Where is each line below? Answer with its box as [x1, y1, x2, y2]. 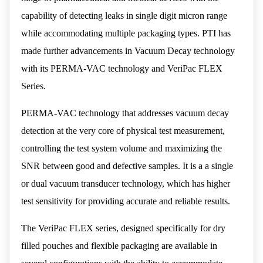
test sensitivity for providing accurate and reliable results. [21, 195, 230, 206]
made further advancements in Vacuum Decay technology [21, 45, 235, 56]
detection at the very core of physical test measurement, [21, 125, 225, 136]
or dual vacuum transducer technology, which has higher [21, 178, 230, 188]
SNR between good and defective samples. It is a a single [21, 160, 233, 171]
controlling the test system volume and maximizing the [21, 143, 222, 153]
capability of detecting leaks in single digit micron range [21, 10, 227, 21]
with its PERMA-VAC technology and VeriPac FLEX [21, 63, 222, 73]
